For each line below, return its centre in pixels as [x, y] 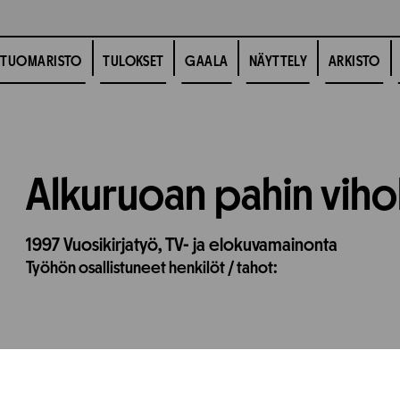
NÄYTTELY [278, 62]
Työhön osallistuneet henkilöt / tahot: [152, 268]
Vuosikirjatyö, [115, 246]
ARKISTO [354, 62]
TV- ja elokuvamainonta [252, 246]
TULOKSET [133, 62]
